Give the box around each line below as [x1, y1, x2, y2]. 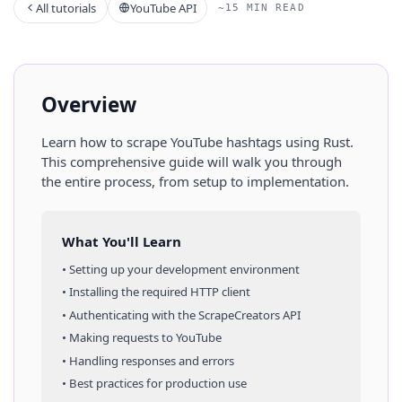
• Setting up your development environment [61, 260, 300, 277]
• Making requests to [61, 329, 176, 346]
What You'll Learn [61, 232, 181, 250]
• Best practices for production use [61, 375, 247, 392]
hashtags [226, 132, 282, 151]
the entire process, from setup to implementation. [41, 171, 349, 190]
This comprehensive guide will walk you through [41, 152, 342, 170]
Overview [41, 90, 136, 118]
